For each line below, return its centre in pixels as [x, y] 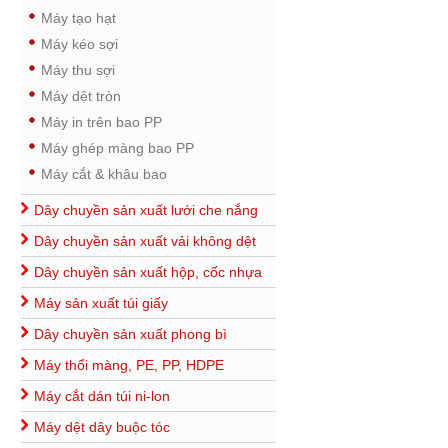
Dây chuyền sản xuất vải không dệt [145, 241]
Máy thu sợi [78, 70]
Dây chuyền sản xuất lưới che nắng [146, 210]
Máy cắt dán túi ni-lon [102, 396]
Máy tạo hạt [78, 18]
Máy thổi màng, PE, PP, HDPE [129, 365]
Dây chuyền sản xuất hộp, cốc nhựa [148, 272]
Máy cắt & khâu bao [104, 174]
